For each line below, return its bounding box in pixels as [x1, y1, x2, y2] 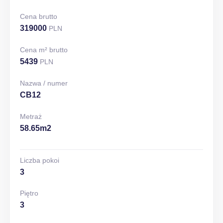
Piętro [20, 189, 38, 197]
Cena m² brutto [20, 46, 68, 54]
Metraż [20, 112, 42, 120]
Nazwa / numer [20, 79, 68, 87]
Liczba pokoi [20, 156, 59, 164]
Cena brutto [20, 12, 57, 20]
